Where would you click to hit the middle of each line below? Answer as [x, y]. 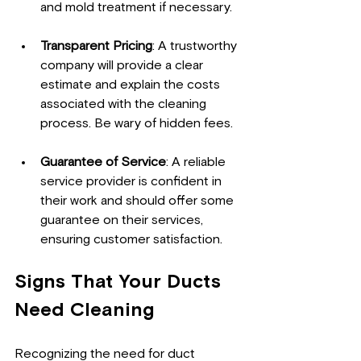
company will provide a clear [123, 66]
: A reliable [197, 162]
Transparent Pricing [96, 46]
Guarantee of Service [103, 162]
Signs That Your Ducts [120, 282]
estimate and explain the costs [132, 85]
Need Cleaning [84, 311]
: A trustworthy [196, 46]
